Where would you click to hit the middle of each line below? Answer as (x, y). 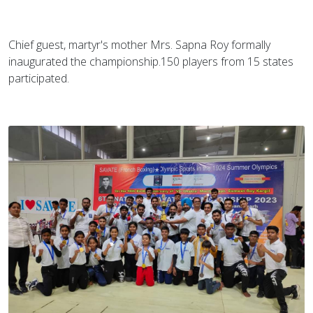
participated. (39, 78)
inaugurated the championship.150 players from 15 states (151, 61)
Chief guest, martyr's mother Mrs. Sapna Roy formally (139, 44)
